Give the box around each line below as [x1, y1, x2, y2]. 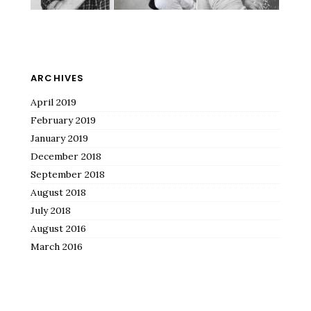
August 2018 [31, 186, 86, 199]
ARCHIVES [31, 72, 85, 85]
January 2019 [31, 132, 88, 145]
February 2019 [31, 114, 96, 127]
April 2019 [31, 96, 76, 109]
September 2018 [31, 168, 105, 181]
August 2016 [31, 222, 86, 235]
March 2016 [31, 240, 83, 253]
